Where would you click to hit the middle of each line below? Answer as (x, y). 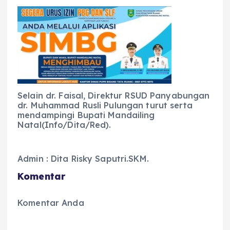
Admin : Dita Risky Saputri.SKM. (83, 158)
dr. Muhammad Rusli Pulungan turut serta (105, 105)
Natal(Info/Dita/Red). (64, 124)
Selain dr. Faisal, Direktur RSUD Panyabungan (114, 95)
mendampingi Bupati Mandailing (86, 115)
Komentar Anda (51, 203)
